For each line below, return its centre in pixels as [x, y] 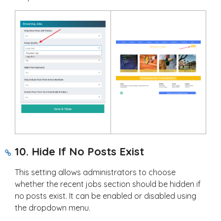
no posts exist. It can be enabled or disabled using [106, 196]
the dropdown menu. [53, 208]
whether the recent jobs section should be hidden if [108, 184]
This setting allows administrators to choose [95, 172]
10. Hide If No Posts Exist [79, 152]
